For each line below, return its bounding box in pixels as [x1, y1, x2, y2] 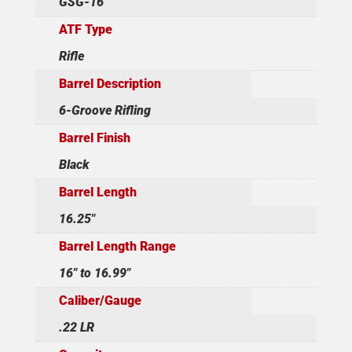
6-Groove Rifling [58, 103, 151, 119]
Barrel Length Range [58, 239, 176, 255]
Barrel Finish [58, 130, 130, 146]
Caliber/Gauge [58, 293, 141, 309]
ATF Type [58, 22, 112, 38]
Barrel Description [58, 76, 161, 92]
